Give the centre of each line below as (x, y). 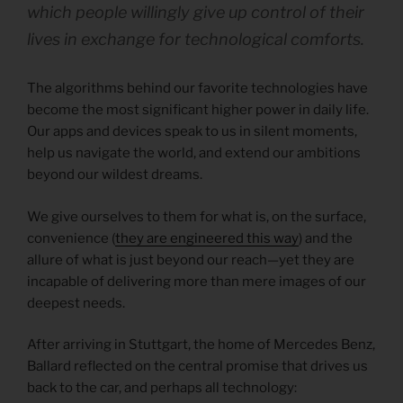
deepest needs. (76, 303)
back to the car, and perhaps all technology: (162, 388)
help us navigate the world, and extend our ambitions (194, 153)
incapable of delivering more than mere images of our (197, 281)
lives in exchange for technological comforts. (196, 40)
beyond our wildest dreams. (115, 175)
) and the (326, 238)
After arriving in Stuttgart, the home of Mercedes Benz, (201, 345)
